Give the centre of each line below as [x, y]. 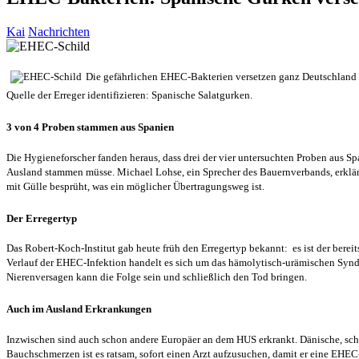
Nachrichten [59, 32]
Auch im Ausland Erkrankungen [79, 309]
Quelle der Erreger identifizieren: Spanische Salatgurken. [129, 95]
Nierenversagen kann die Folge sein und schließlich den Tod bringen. [157, 277]
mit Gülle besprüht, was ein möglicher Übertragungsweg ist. [135, 186]
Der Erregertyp [42, 218]
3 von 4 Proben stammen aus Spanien [90, 127]
